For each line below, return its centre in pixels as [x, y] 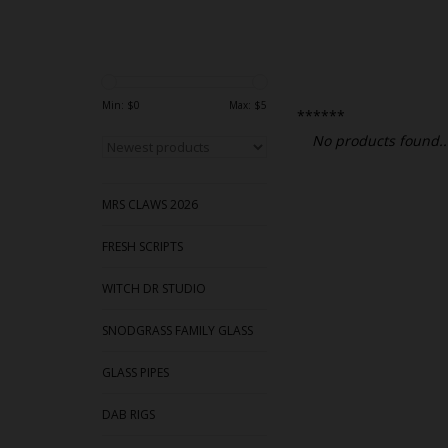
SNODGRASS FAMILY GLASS [177, 331]
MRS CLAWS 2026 [150, 205]
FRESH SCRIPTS [142, 247]
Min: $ [118, 105]
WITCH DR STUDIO [154, 289]
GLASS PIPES [135, 373]
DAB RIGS [128, 415]
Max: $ [245, 105]
